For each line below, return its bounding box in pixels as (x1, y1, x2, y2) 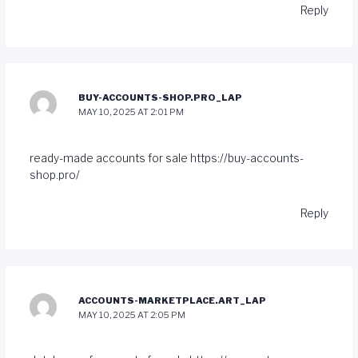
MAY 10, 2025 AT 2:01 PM (78, 106, 185, 118)
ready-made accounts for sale (29, 151, 190, 165)
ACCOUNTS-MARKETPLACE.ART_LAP (78, 294, 267, 306)
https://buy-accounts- (189, 151, 304, 165)
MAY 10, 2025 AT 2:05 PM (78, 308, 186, 320)
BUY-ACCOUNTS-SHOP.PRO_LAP (78, 92, 243, 104)
